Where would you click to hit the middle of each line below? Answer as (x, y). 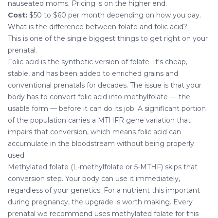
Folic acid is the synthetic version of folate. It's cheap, (98, 62)
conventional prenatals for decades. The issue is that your (105, 85)
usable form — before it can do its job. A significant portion (107, 108)
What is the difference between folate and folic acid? (98, 27)
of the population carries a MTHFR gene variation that (99, 120)
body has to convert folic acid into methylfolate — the (99, 97)
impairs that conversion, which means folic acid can (94, 132)
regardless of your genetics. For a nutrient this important (104, 190)
